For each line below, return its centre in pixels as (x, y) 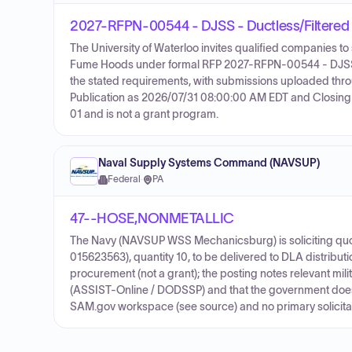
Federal (124, 179)
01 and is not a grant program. (144, 114)
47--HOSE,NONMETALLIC (152, 218)
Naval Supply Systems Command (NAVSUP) (209, 163)
